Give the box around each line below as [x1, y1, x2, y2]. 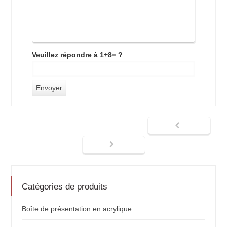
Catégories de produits [22, 181, 108, 192]
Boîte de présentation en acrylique [22, 204, 132, 213]
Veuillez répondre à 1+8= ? [32, 50, 123, 59]
